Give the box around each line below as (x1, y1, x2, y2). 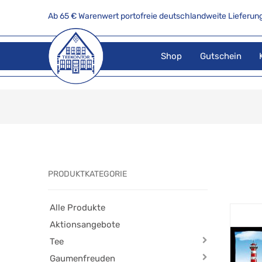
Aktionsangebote (50, 219, 120, 230)
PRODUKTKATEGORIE (48, 169, 127, 180)
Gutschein (199, 50, 242, 61)
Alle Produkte (50, 202, 106, 213)
